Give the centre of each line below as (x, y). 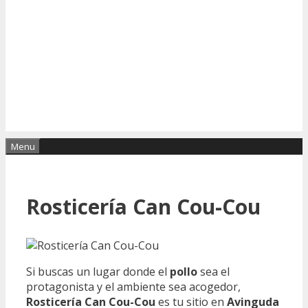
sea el (213, 271)
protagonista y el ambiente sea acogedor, (133, 286)
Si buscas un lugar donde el (98, 271)
